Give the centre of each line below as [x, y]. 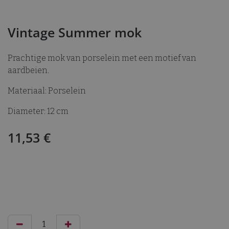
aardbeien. [28, 70]
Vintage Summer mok [75, 32]
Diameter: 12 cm [38, 111]
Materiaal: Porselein [47, 90]
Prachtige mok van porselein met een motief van [102, 58]
